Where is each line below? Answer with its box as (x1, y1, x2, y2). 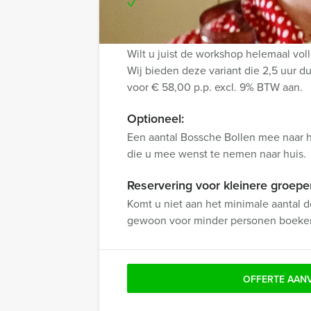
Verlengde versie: (127, 26, 223, 44)
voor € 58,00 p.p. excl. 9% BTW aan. (127, 79, 303, 94)
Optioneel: (127, 110, 184, 127)
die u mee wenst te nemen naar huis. (127, 146, 306, 161)
